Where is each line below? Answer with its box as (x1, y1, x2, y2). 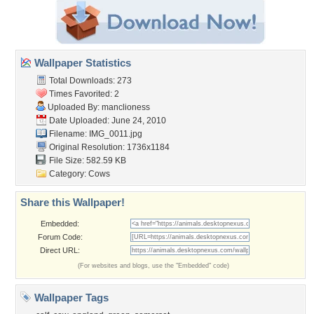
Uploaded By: (46, 102, 102, 112)
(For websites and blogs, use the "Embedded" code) (78, 262, 229, 269)
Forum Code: (37, 233, 83, 241)
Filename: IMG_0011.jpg (47, 129, 142, 139)
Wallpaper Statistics (32, 57, 131, 69)
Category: (47, 169, 88, 179)
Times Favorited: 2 (47, 89, 119, 99)
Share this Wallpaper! (20, 196, 125, 208)
